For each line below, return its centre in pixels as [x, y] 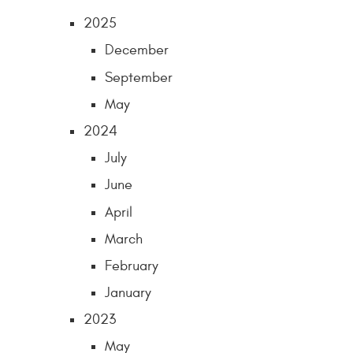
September [139, 77]
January [128, 293]
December [137, 50]
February [132, 266]
